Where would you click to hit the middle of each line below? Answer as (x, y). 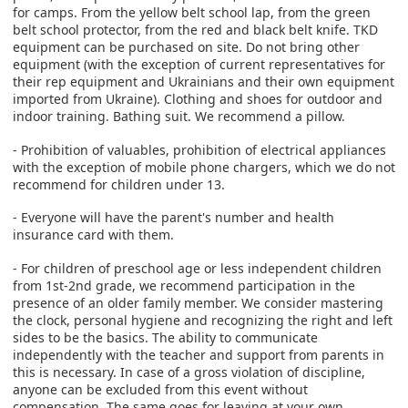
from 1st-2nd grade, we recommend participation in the (184, 285)
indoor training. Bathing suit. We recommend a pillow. (179, 117)
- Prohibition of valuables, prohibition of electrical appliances (199, 149)
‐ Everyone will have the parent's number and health (173, 218)
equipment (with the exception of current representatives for (199, 65)
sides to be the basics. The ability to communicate (165, 337)
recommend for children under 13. (119, 184)
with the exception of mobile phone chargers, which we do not (204, 167)
